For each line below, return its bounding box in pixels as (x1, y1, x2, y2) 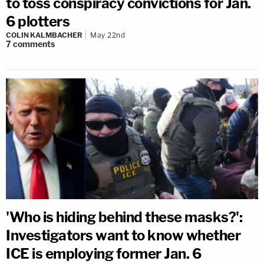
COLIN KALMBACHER (6, 30, 82, 39)
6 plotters (6, 12, 70, 30)
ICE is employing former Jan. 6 (6, 245, 201, 262)
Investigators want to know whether (6, 226, 240, 244)
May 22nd (90, 30, 125, 39)
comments (13, 38, 55, 49)
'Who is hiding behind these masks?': (6, 208, 242, 226)
